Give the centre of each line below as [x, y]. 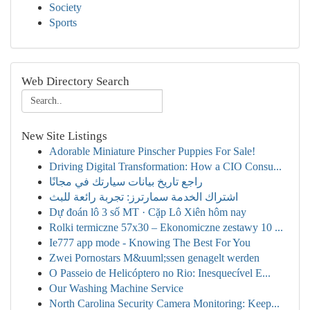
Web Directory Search [75, 81]
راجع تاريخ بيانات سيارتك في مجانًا [126, 182]
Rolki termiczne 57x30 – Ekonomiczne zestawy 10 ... [166, 227]
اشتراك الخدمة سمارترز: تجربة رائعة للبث [144, 197]
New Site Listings [64, 136]
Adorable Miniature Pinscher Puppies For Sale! [152, 151]
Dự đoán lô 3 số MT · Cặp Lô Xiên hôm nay [148, 212]
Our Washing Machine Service [116, 288]
